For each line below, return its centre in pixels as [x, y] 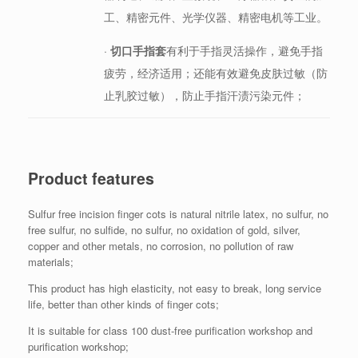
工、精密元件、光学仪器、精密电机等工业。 [216, 17]
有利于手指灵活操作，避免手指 [245, 51]
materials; [51, 262]
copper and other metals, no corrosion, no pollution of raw [161, 246]
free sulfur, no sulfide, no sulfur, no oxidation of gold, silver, [164, 230]
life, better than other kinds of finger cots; [123, 304]
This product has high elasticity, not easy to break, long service [175, 288]
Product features [91, 178]
